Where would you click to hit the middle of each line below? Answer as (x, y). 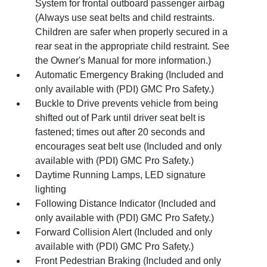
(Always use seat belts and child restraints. (125, 17)
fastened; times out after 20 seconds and (120, 132)
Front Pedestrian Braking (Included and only (128, 260)
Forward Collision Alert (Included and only (124, 232)
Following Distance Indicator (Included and (126, 203)
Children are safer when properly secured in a (132, 32)
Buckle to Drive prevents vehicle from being (127, 103)
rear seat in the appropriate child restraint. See (133, 46)
